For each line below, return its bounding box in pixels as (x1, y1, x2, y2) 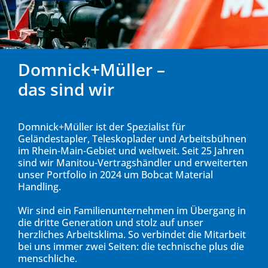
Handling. (18, 180, 61, 194)
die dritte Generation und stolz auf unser (18, 216, 203, 230)
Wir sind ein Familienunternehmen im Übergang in (18, 204, 246, 218)
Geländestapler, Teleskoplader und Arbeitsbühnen (18, 132, 246, 146)
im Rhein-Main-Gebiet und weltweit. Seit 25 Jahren (18, 144, 244, 158)
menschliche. (18, 252, 77, 266)
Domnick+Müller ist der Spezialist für (18, 120, 185, 134)
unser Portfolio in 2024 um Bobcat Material (18, 168, 213, 182)
